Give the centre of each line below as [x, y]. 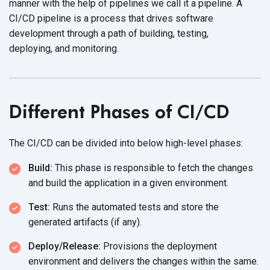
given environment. [189, 183]
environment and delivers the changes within [123, 261]
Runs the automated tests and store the [134, 207]
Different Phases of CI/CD [119, 111]
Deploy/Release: [64, 246]
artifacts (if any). [108, 222]
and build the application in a [89, 183]
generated [51, 222]
